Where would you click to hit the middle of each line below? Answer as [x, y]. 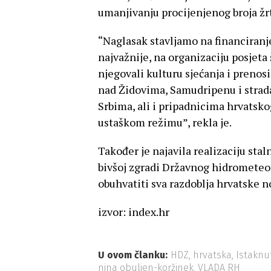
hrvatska [212, 255]
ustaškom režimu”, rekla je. [165, 122]
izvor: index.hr [134, 211]
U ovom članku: [133, 255]
